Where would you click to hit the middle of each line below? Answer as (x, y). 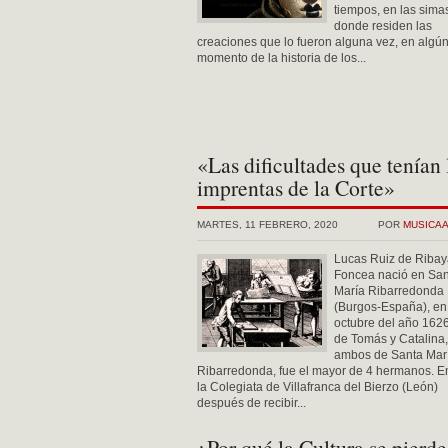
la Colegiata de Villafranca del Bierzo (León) (317, 387)
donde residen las (383, 26)
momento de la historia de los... (281, 58)
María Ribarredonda (389, 291)
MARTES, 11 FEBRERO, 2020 (267, 224)
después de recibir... (251, 403)
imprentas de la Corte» (296, 187)
